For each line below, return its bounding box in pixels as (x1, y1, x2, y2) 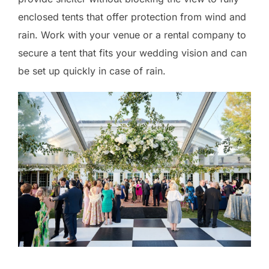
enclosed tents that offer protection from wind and (18, 11, 246, 23)
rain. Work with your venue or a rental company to (18, 29, 246, 41)
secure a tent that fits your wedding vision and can (18, 47, 247, 59)
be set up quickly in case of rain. (18, 65, 166, 77)
